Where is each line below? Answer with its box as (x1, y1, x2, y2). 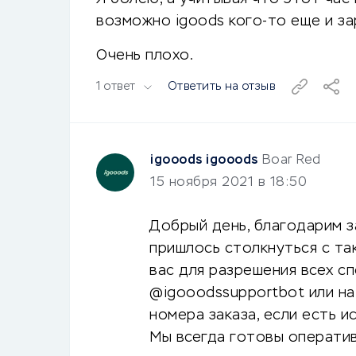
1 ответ (96, 81, 136, 92)
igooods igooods (150, 154, 258, 167)
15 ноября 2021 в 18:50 (150, 176, 307, 189)
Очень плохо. (96, 48, 193, 63)
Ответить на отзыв (167, 81, 276, 92)
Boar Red (261, 154, 321, 167)
